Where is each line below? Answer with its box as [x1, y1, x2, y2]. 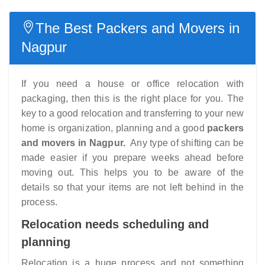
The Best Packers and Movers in [35, 20, 240, 36]
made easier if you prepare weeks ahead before [21, 153, 244, 163]
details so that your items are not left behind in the [21, 182, 244, 192]
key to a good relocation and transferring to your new [21, 108, 244, 118]
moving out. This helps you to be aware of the [21, 167, 244, 177]
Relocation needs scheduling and [21, 218, 209, 231]
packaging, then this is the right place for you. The [21, 93, 244, 104]
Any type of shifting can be [125, 138, 244, 148]
